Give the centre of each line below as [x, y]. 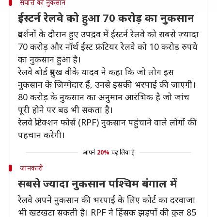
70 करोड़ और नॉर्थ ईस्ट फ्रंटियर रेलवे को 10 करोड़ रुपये [108, 46]
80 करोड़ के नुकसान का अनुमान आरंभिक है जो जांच [104, 97]
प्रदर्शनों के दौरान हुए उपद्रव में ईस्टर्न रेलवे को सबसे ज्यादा [108, 34]
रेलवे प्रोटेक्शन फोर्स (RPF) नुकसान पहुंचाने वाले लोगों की [107, 122]
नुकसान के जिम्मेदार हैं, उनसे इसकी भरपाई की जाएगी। [107, 84]
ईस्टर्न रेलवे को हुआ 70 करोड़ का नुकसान [106, 17]
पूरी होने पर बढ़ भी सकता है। [65, 109]
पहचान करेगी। [41, 135]
